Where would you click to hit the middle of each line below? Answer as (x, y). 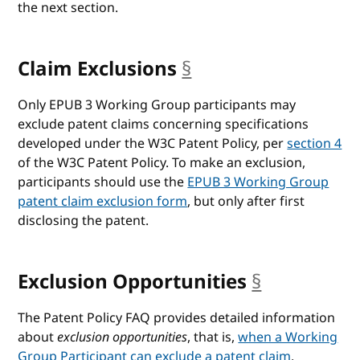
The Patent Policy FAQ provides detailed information (177, 318)
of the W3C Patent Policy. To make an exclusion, (162, 163)
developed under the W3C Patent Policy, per (153, 143)
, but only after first (246, 201)
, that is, (213, 337)
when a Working (288, 337)
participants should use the (103, 182)
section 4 (315, 143)
